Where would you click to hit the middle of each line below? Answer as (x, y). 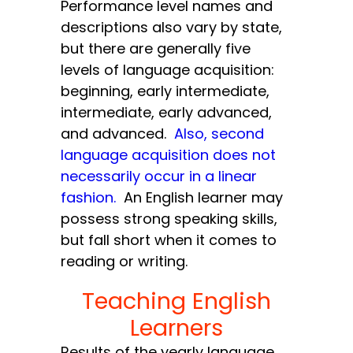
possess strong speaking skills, (169, 219)
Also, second (219, 134)
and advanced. (118, 134)
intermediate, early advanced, (167, 113)
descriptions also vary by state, (172, 28)
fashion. (89, 198)
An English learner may (200, 198)
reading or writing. (124, 262)
